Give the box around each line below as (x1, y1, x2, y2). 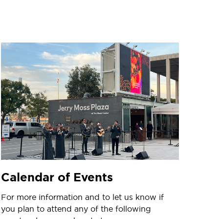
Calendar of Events (1, 169, 113, 185)
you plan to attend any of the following (1, 203, 151, 214)
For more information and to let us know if (1, 192, 164, 202)
